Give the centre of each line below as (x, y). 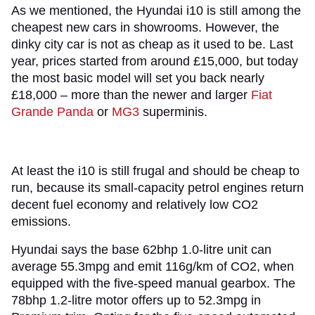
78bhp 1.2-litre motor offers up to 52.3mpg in (136, 300)
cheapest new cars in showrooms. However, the (145, 27)
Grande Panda (52, 111)
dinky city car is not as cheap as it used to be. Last (152, 44)
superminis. (175, 111)
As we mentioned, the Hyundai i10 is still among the (156, 10)
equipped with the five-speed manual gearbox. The (153, 283)
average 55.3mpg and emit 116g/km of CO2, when (153, 266)
